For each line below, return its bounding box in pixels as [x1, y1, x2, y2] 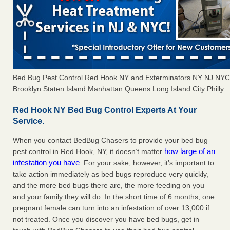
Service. [13, 117, 44, 126]
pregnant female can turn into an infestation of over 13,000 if [13, 204, 209, 213]
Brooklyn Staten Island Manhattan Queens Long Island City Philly [13, 85, 224, 93]
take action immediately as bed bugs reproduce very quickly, [13, 170, 208, 179]
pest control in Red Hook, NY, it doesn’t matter [13, 147, 164, 156]
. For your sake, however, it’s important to [80, 159, 214, 167]
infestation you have [13, 158, 80, 167]
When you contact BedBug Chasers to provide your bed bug [13, 136, 208, 145]
